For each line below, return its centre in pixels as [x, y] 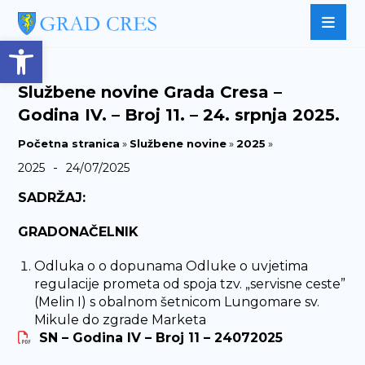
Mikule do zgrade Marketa [121, 320]
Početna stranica [69, 143]
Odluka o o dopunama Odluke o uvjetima [172, 266]
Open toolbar [92, 48]
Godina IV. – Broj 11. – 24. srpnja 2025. [179, 115]
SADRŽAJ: [52, 198]
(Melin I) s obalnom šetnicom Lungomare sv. [177, 302]
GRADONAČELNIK [79, 232]
